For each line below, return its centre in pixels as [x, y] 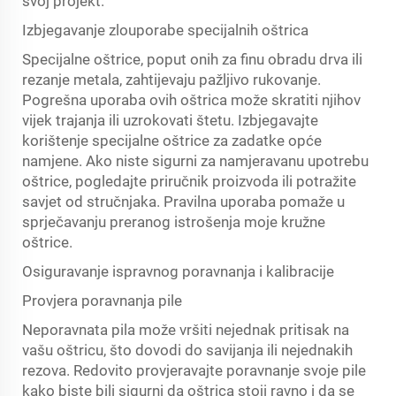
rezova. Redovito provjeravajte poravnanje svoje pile [194, 370]
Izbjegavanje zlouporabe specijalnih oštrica [165, 30]
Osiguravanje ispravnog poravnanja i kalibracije [178, 271]
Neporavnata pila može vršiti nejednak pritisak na [186, 330]
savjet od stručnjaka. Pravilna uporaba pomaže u [183, 202]
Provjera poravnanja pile [102, 301]
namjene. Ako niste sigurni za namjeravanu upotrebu [195, 161]
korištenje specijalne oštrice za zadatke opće [172, 141]
